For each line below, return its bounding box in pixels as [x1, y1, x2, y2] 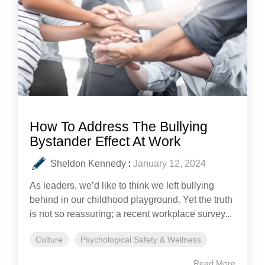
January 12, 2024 [133, 158, 206, 169]
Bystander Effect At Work [30, 133, 181, 149]
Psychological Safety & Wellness [80, 234, 201, 244]
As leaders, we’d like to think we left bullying [30, 180, 214, 190]
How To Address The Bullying [30, 118, 208, 134]
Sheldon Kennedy [50, 158, 126, 169]
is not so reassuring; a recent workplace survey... [30, 208, 232, 219]
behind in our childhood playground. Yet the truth [30, 194, 232, 205]
